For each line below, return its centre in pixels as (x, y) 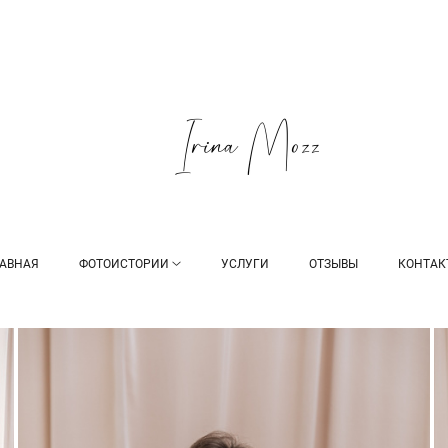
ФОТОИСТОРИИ (123, 264)
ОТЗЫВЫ (334, 264)
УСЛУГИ (245, 264)
